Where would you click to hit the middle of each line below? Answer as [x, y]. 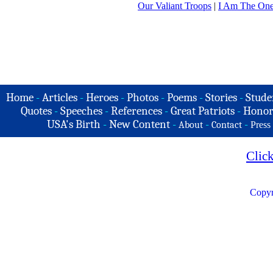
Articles [60, 97]
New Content [140, 124]
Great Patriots [202, 111]
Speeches [81, 111]
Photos [143, 97]
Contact [227, 125]
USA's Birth [74, 124]
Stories [221, 97]
